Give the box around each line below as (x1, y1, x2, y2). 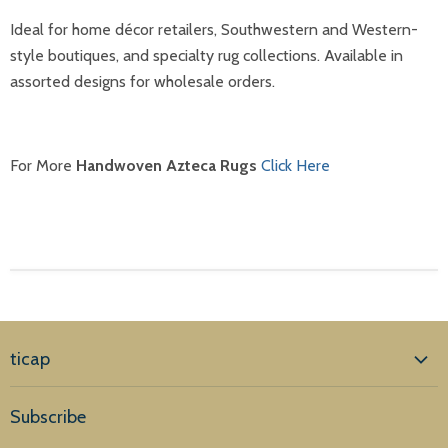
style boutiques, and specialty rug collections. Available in (10, 46, 403, 65)
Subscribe (10, 406, 86, 428)
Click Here (261, 156, 330, 175)
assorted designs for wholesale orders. (10, 72, 275, 91)
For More (10, 156, 76, 175)
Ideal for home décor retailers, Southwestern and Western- (10, 20, 418, 39)
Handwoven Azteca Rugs (76, 156, 257, 175)
